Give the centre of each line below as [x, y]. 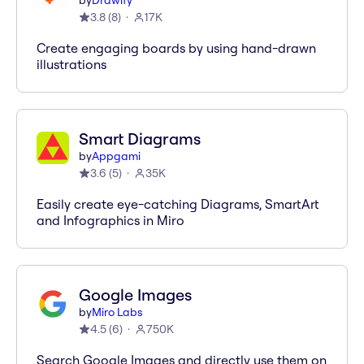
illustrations [71, 64]
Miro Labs [117, 312]
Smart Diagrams [140, 139]
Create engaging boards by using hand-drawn [176, 48]
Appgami [116, 156]
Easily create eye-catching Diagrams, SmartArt [178, 204]
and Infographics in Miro [110, 220]
